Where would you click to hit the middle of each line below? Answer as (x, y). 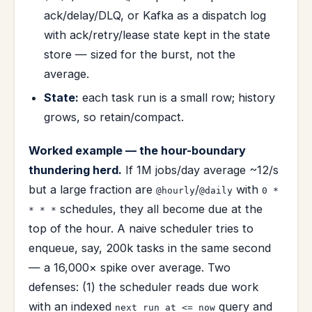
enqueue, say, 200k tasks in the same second (150, 248)
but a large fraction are (92, 189)
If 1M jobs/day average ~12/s (200, 170)
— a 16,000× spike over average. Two (130, 267)
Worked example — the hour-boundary (137, 150)
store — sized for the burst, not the (140, 54)
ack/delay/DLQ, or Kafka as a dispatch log (155, 15)
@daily (216, 190)
